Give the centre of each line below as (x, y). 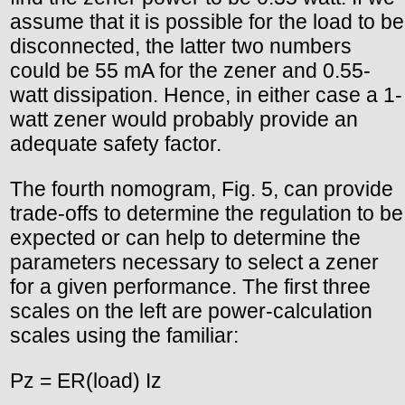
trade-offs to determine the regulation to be (207, 214)
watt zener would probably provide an (184, 120)
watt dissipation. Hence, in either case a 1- (206, 95)
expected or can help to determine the (185, 238)
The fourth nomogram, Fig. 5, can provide (202, 189)
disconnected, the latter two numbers (181, 47)
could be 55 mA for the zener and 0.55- (190, 71)
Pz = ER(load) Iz (86, 381)
